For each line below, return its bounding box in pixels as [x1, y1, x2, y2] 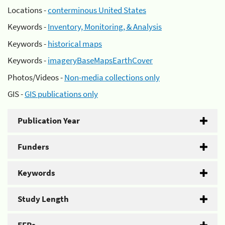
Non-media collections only [64, 71, 160, 83]
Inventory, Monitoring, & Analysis [48, 21, 162, 32]
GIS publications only [25, 88, 98, 99]
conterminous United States [48, 4, 146, 16]
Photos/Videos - [8, 71, 64, 83]
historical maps [48, 38, 102, 49]
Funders [18, 141, 49, 152]
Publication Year [18, 115, 80, 126]
